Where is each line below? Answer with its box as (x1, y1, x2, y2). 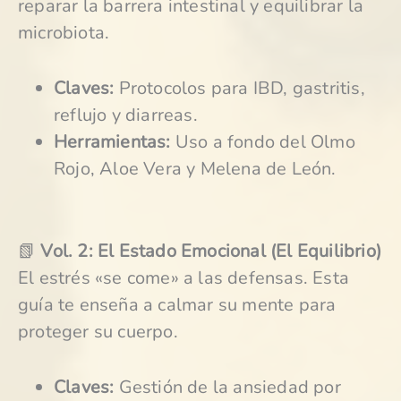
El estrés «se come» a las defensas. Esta (18, 265, 350, 290)
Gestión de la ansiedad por (114, 374, 341, 399)
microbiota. (18, 20, 110, 45)
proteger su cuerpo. (18, 319, 178, 344)
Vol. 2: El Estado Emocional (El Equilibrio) (40, 238, 382, 263)
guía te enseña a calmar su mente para (18, 292, 337, 317)
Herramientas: (54, 129, 171, 154)
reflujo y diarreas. (54, 102, 198, 127)
